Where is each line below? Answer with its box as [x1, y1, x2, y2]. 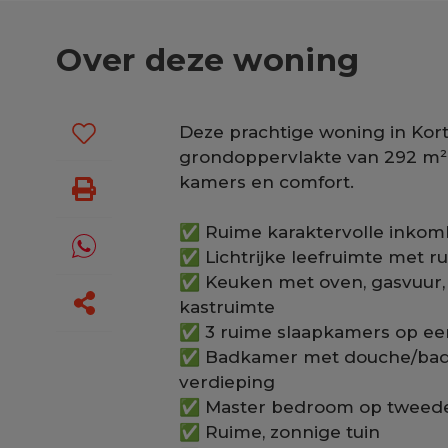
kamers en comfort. [179, 172, 355, 192]
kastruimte [179, 297, 276, 317]
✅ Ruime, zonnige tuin [179, 422, 381, 442]
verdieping [179, 372, 276, 392]
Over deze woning [56, 41, 360, 79]
